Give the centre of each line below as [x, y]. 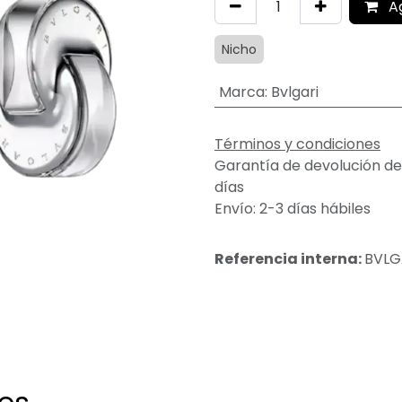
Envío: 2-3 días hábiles [293, 208]
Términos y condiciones [297, 144]
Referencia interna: [289, 258]
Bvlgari [294, 92]
